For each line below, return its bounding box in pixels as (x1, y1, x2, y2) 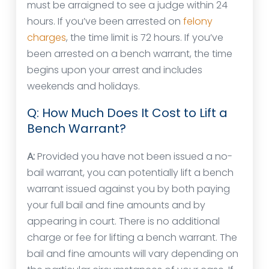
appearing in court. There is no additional (27, 214, 220, 229)
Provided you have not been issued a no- (35, 150, 232, 164)
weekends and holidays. (27, 79, 140, 94)
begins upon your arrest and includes (27, 63, 202, 77)
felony (183, 14, 213, 29)
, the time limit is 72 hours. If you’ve (66, 31, 223, 45)
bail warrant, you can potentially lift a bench (27, 166, 234, 180)
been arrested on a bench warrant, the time (27, 47, 232, 61)
